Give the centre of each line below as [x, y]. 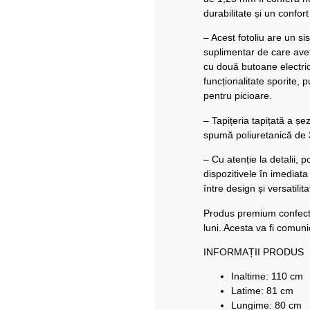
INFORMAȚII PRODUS [254, 252]
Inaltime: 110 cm [267, 276]
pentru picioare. [238, 96]
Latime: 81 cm [262, 291]
